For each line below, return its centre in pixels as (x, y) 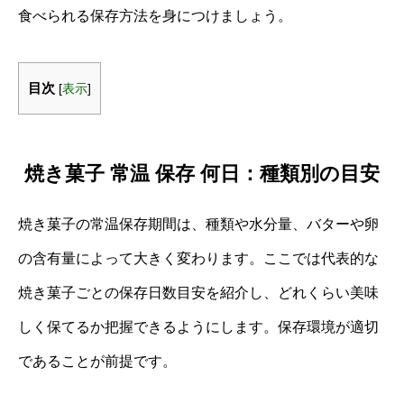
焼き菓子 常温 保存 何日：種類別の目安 (202, 173)
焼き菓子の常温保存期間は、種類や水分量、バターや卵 (198, 224)
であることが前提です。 (97, 361)
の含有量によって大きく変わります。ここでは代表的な (198, 258)
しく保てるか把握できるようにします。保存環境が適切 (198, 326)
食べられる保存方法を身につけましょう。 (155, 16)
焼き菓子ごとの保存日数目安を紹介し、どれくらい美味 (198, 292)
